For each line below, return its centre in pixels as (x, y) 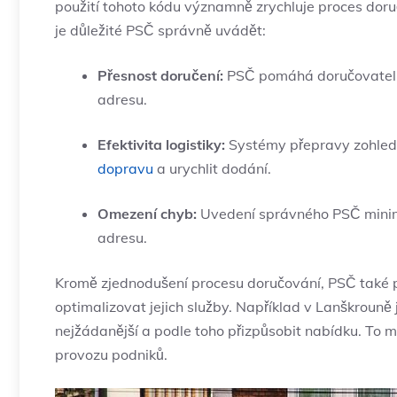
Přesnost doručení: (160, 76)
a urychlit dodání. (212, 169)
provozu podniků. (111, 355)
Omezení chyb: (147, 214)
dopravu (125, 169)
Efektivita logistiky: (161, 145)
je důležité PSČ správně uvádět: (160, 31)
